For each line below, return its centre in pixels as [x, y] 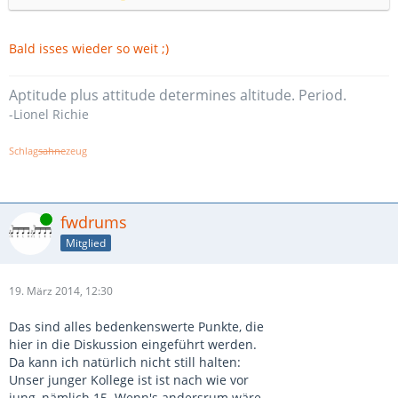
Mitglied [86, 243]
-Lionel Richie [49, 114]
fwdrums [94, 222]
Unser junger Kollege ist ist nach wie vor [129, 380]
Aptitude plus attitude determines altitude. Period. [178, 95]
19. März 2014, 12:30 [61, 291]
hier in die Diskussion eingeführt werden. [133, 344]
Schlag [24, 151]
